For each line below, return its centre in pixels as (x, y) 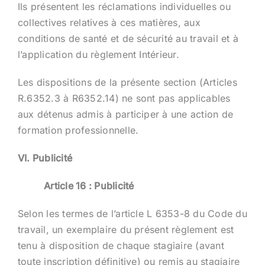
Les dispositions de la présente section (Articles (127, 82)
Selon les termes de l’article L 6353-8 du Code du (132, 213)
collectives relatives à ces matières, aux (109, 22)
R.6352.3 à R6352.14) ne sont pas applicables (124, 98)
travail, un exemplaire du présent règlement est (126, 229)
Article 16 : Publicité (89, 185)
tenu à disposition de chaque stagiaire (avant (121, 245)
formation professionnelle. (78, 130)
